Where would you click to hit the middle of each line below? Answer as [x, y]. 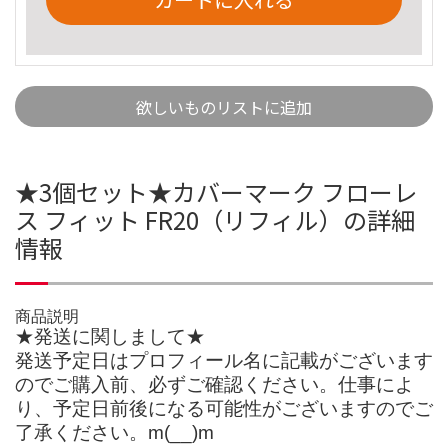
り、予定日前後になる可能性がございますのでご [224, 408]
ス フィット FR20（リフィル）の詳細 [215, 219]
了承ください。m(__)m [114, 432]
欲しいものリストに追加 [224, 106]
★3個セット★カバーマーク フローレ [216, 191]
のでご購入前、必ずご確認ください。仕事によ [214, 384]
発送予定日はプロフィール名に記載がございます [224, 360]
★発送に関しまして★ [110, 336]
